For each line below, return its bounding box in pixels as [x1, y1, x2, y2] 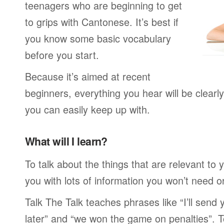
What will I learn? [25, 133, 107, 149]
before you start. [25, 47, 99, 62]
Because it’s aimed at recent [25, 69, 150, 83]
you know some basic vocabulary [25, 31, 171, 45]
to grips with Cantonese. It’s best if [25, 14, 178, 29]
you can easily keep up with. [25, 102, 150, 116]
